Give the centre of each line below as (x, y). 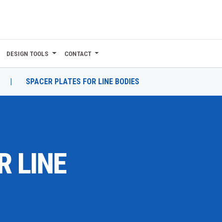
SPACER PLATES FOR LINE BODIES (83, 82)
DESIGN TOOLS (28, 54)
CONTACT (78, 54)
